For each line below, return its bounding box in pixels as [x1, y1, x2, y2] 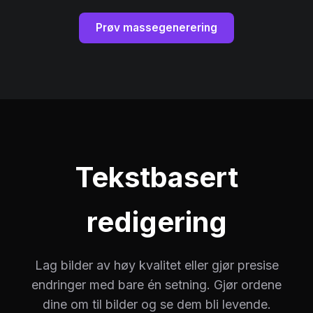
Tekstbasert [75, 160, 238, 194]
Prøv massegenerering [96, 21, 217, 34]
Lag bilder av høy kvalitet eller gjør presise [34, 258, 279, 272]
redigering [86, 205, 227, 239]
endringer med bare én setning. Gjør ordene [31, 277, 282, 292]
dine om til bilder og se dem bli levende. [42, 297, 271, 312]
